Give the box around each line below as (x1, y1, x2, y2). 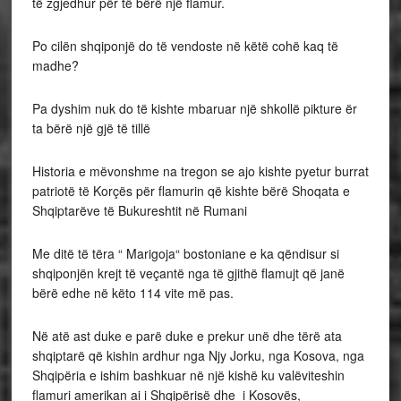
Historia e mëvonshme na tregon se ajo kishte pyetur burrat (31, 161, 369, 180)
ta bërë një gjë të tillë (31, 118, 150, 137)
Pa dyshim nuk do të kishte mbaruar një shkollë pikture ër (31, 98, 357, 117)
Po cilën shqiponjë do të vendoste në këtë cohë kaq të (31, 36, 338, 55)
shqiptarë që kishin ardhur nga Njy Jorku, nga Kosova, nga (31, 346, 364, 364)
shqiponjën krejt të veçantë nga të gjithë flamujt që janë (31, 263, 345, 282)
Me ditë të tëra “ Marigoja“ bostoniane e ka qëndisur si (31, 243, 339, 262)
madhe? (31, 55, 79, 74)
